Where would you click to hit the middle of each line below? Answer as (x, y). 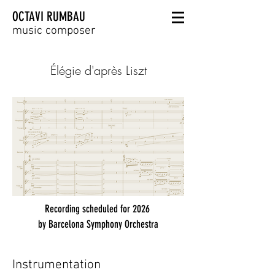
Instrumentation (56, 265)
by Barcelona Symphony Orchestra (98, 224)
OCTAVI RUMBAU (49, 16)
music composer (54, 31)
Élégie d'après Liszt (98, 70)
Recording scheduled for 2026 (98, 209)
